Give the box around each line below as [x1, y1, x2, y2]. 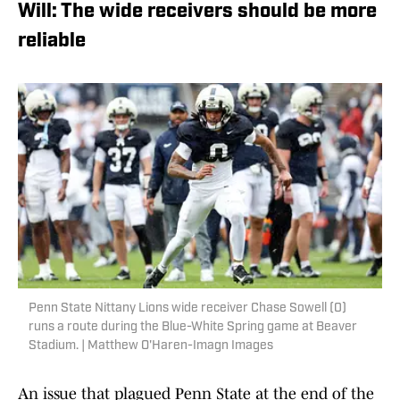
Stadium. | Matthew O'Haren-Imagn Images [29, 339, 273, 354]
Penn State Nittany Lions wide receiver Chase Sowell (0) [29, 302, 346, 316]
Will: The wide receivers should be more [18, 2, 377, 23]
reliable [18, 31, 86, 53]
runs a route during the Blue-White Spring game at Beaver [29, 321, 357, 335]
